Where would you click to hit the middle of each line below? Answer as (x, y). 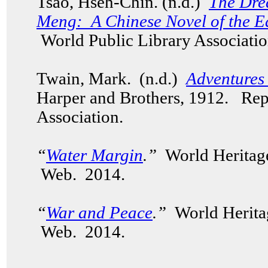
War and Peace (99, 213)
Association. (80, 117)
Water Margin (95, 155)
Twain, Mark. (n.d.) (109, 79)
